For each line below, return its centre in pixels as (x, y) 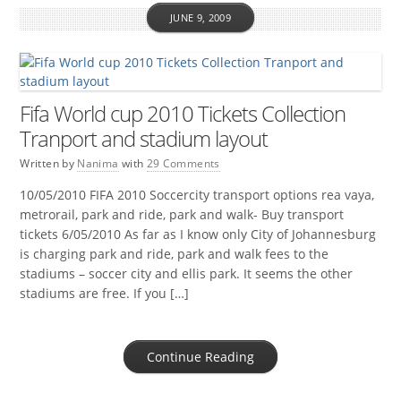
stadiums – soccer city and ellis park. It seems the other (187, 273)
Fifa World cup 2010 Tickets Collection (183, 113)
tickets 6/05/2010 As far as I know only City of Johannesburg (198, 234)
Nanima (98, 163)
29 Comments (183, 163)
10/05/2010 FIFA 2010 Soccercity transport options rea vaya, (197, 194)
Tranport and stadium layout (144, 138)
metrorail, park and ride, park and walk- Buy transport (182, 214)
